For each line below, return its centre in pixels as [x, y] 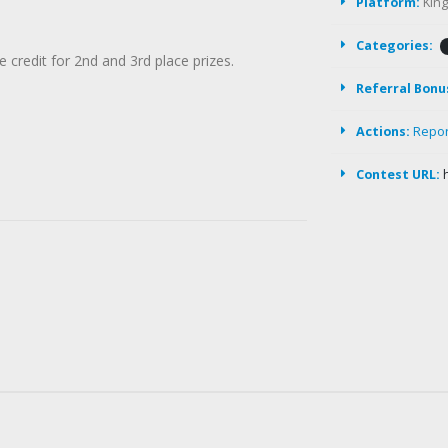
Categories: [394, 45]
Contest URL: [398, 174]
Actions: [383, 131]
